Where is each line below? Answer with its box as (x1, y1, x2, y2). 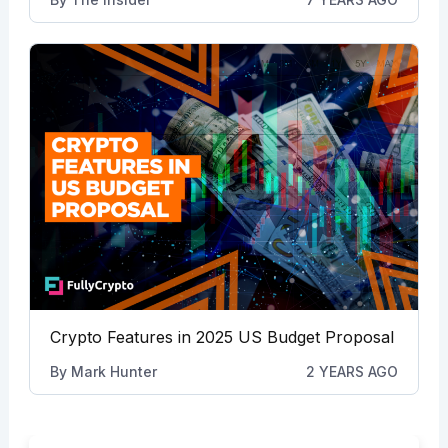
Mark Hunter (70, 362, 157, 380)
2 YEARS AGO (306, 362, 399, 380)
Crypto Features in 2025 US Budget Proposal (49, 326, 394, 347)
